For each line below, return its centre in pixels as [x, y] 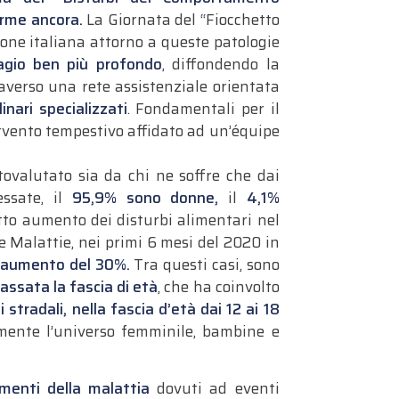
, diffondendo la [220, 64]
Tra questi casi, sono [207, 264]
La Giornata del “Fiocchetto [183, 19]
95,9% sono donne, [145, 197]
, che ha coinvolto [219, 286]
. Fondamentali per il [203, 108]
